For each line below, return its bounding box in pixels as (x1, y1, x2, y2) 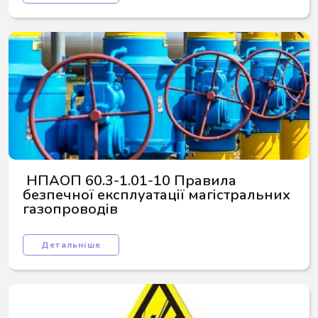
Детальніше (41, 239, 101, 251)
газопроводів (23, 199, 118, 219)
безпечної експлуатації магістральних (23, 185, 294, 204)
